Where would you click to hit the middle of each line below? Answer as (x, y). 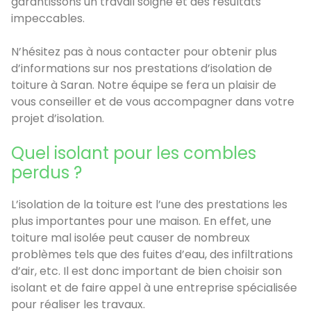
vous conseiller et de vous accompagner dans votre (153, 101)
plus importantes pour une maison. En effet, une (141, 221)
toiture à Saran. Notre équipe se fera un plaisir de (144, 85)
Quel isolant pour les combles (134, 153)
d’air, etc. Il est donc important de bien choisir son (146, 271)
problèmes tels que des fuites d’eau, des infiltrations (152, 254)
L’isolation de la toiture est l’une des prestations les (149, 204)
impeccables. (48, 18)
